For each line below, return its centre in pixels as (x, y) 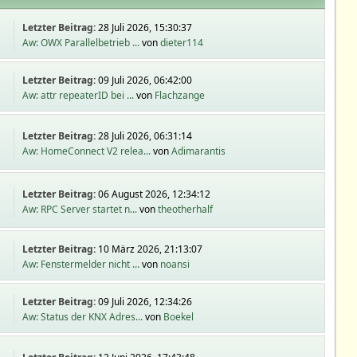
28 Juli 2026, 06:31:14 (145, 135)
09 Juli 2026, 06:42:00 (145, 80)
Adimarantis (199, 151)
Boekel (179, 317)
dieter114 (182, 43)
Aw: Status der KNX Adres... (83, 317)
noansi (175, 264)
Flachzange (180, 95)
